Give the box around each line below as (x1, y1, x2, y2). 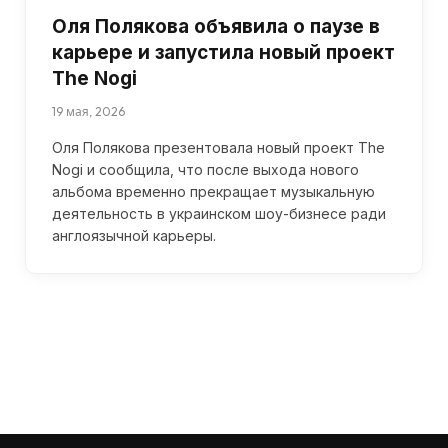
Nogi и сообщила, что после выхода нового (52, 160, 359, 178)
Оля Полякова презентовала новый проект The (52, 138, 385, 156)
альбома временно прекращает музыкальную (52, 182, 375, 200)
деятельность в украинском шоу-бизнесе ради (52, 204, 386, 222)
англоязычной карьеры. (52, 226, 216, 244)
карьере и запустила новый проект (52, 40, 395, 64)
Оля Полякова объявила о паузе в (52, 14, 380, 38)
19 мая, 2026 (52, 103, 125, 119)
